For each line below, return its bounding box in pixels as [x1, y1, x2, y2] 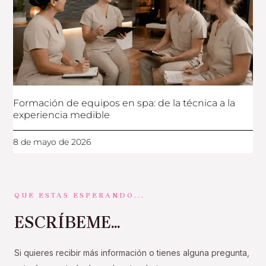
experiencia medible [13, 109, 110, 121]
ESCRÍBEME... [14, 213, 120, 233]
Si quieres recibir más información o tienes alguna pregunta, [14, 248, 249, 258]
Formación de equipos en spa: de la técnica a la [13, 97, 236, 109]
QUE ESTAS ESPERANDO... [14, 191, 145, 200]
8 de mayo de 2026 [13, 137, 91, 148]
